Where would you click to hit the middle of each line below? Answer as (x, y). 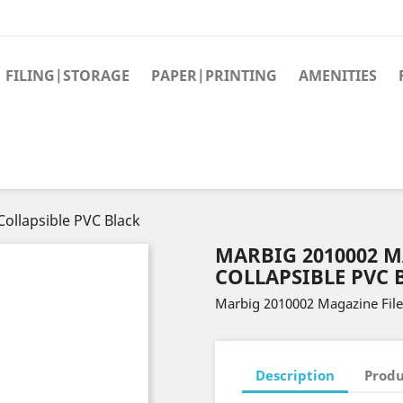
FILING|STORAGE (67, 76)
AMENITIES (338, 76)
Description (295, 375)
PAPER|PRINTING (214, 76)
